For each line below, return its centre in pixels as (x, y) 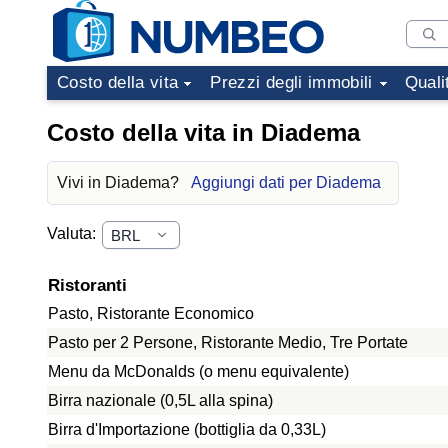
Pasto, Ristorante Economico (151, 313)
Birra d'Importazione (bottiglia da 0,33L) (187, 429)
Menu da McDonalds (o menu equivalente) (198, 371)
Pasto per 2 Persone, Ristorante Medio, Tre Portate (228, 342)
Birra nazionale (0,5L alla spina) (160, 400)
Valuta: (73, 234)
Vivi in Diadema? (120, 182)
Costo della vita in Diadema (203, 132)
